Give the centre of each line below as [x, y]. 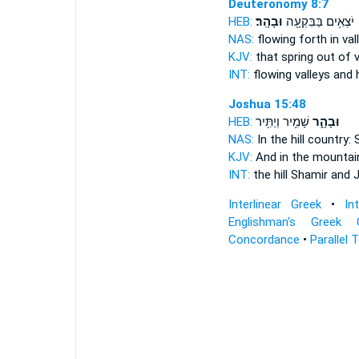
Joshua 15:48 [267, 104]
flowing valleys [291, 75]
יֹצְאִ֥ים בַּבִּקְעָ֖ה [318, 22]
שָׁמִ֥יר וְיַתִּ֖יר [282, 122]
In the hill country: [304, 139]
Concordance [264, 240]
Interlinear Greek [274, 204]
